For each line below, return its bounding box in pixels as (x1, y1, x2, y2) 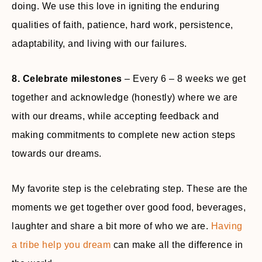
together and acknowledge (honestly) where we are (12, 92, 237, 102)
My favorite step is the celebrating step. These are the (12, 184, 248, 194)
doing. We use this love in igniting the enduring (12, 1, 219, 11)
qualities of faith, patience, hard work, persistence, (12, 20, 233, 30)
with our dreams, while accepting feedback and (12, 111, 219, 121)
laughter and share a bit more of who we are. (12, 221, 211, 231)
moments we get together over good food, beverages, (12, 202, 246, 212)
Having (211, 221, 243, 231)
